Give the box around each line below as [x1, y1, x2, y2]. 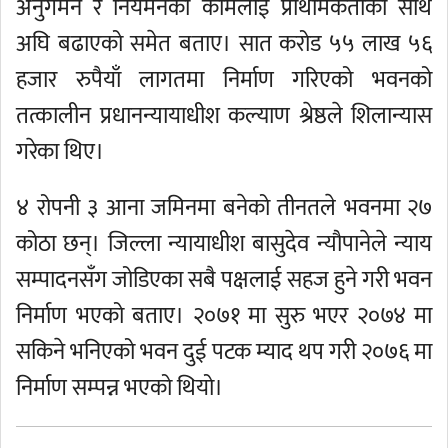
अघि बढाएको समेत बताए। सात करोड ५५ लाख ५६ [16, 25, 432, 63]
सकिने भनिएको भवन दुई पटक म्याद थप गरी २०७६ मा [16, 333, 432, 371]
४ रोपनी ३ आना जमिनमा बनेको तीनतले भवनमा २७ [16, 189, 432, 227]
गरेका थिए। [16, 133, 104, 171]
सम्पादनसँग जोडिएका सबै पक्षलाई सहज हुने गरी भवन [16, 261, 432, 299]
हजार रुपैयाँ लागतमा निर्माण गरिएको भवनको [16, 61, 432, 99]
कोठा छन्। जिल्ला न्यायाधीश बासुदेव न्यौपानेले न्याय [16, 225, 432, 263]
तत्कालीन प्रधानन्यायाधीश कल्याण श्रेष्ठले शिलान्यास [16, 97, 432, 135]
